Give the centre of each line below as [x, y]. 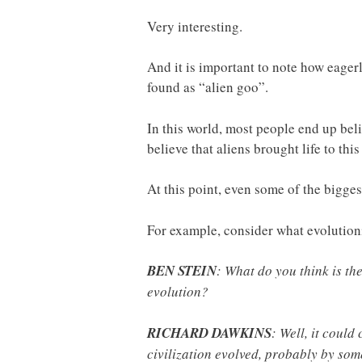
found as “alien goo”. [208, 87]
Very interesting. [195, 26]
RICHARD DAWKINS [209, 333]
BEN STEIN [182, 271]
